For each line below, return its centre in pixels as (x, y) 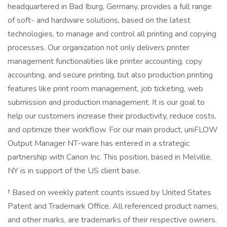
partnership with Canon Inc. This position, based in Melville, (110, 157)
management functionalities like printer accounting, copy (105, 61)
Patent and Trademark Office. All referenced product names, (113, 206)
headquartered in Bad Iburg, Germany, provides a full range (110, 7)
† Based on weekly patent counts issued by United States (109, 193)
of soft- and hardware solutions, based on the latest (99, 20)
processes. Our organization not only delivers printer (99, 48)
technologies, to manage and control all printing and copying (112, 34)
